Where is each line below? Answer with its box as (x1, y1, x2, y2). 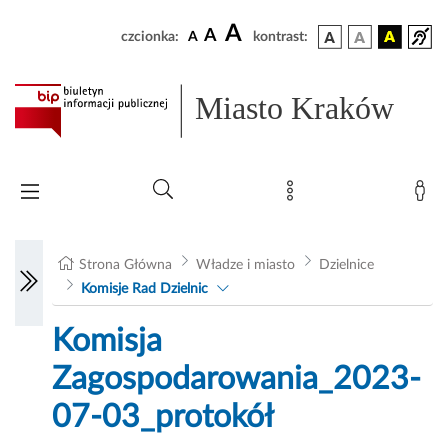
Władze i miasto (195, 258, 295, 273)
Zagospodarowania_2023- (52, 363, 422, 396)
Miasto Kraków (195, 90, 395, 127)
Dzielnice (318, 258, 374, 273)
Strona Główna (79, 258, 173, 273)
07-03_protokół (52, 401, 275, 434)
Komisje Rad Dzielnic (80, 282, 208, 297)
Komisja (52, 325, 163, 358)
